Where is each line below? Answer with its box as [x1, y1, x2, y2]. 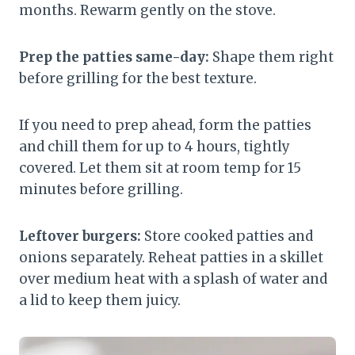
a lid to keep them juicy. [19, 292, 181, 310]
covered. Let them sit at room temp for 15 [19, 159, 301, 177]
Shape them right [209, 48, 334, 67]
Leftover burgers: [19, 227, 141, 246]
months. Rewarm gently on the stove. [19, 2, 276, 20]
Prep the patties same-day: [19, 48, 209, 67]
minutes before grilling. [19, 181, 183, 199]
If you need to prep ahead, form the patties [19, 116, 311, 135]
